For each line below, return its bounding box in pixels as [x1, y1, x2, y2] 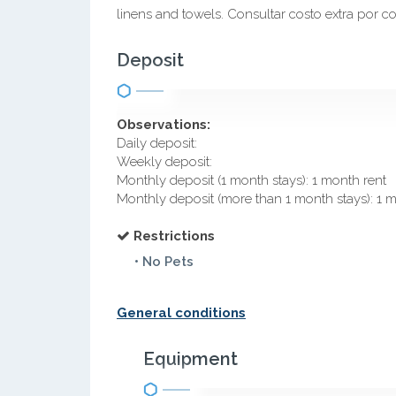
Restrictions [133, 228, 215, 244]
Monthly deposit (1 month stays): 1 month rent [117, 172, 386, 188]
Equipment [143, 348, 238, 369]
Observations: [117, 117, 210, 133]
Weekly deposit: [117, 154, 216, 170]
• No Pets [134, 254, 194, 270]
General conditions [117, 305, 246, 321]
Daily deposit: [117, 135, 201, 151]
